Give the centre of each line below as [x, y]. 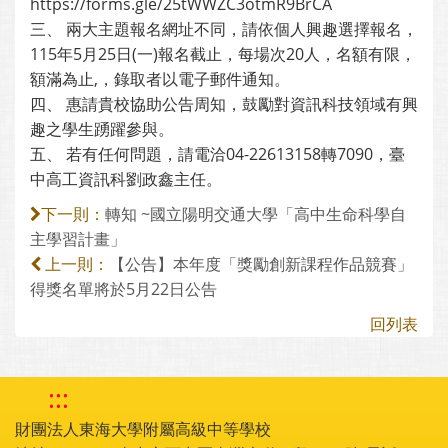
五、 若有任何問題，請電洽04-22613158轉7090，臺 [217, 154]
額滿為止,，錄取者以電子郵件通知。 [160, 79]
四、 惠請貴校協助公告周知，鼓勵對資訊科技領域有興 [224, 104]
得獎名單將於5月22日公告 [123, 289]
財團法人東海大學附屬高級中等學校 [143, 429]
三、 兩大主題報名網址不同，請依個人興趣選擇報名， [224, 29]
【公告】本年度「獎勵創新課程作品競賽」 [261, 264]
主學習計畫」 [78, 239]
